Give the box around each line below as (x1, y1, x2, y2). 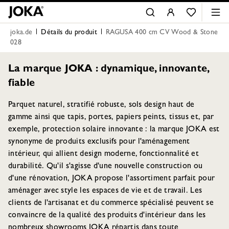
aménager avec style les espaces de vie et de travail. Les (8, 187, 202, 195)
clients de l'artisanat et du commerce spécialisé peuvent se (8, 199, 214, 208)
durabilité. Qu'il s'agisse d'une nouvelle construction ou (8, 163, 203, 171)
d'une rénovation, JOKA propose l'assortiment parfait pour (8, 175, 215, 183)
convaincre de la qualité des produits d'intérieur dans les (8, 212, 206, 220)
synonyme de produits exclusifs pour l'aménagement (8, 138, 190, 146)
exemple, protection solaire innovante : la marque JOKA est (8, 126, 220, 134)
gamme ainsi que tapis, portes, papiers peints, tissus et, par (8, 113, 214, 122)
